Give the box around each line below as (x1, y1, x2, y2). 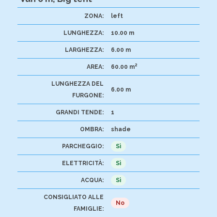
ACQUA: (80, 176, 104, 184)
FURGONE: (72, 92, 104, 99)
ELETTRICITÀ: (62, 159, 104, 167)
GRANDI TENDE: (55, 108, 104, 116)
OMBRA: (79, 125, 104, 133)
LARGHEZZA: (64, 46, 104, 53)
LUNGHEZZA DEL (51, 80, 104, 87)
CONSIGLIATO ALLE (43, 193, 104, 201)
